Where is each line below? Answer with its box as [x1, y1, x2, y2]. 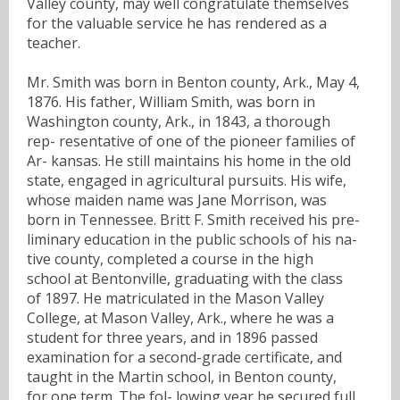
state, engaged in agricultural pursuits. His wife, [27, 170, 346, 190]
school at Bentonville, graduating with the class [27, 268, 343, 288]
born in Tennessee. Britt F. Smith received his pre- [27, 209, 360, 229]
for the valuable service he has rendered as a [27, 12, 327, 33]
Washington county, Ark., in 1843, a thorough [27, 111, 330, 131]
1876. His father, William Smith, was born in [27, 91, 315, 112]
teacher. [27, 32, 80, 53]
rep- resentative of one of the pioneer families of [27, 130, 355, 151]
